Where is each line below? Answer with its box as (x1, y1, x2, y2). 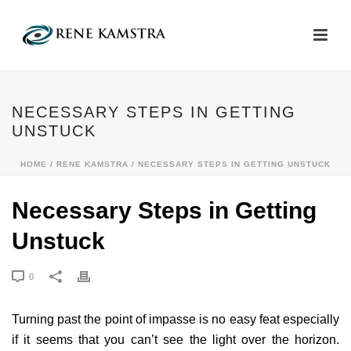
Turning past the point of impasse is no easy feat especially (12, 313, 339, 326)
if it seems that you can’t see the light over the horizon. (12, 333, 339, 346)
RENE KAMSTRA (56, 160, 128, 168)
